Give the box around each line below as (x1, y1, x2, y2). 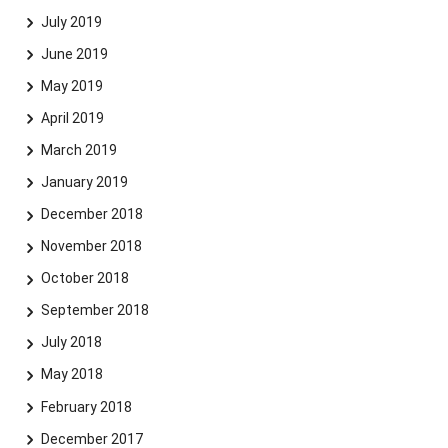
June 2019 (40, 45, 108, 62)
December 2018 (40, 206, 143, 223)
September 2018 (40, 302, 149, 319)
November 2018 (40, 238, 142, 255)
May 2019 (40, 77, 103, 94)
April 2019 (40, 109, 104, 126)
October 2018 (40, 270, 129, 287)
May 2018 (40, 366, 103, 383)
